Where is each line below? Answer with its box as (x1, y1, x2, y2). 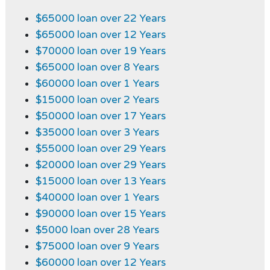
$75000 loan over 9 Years (35, 240, 159, 253)
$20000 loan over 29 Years (35, 159, 166, 172)
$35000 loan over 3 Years (35, 126, 159, 139)
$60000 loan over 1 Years (35, 77, 159, 90)
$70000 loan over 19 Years (35, 45, 166, 58)
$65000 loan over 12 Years (35, 28, 166, 42)
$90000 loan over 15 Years (35, 207, 166, 221)
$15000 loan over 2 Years (35, 93, 159, 107)
